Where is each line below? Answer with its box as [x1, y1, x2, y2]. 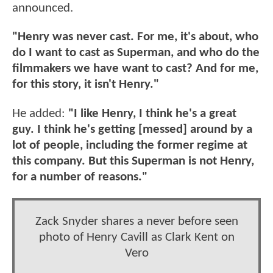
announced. [12, 2, 73, 15]
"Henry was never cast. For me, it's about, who [12, 30, 258, 44]
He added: [12, 107, 65, 120]
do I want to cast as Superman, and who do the [12, 46, 260, 60]
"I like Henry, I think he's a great [65, 107, 236, 120]
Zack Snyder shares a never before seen [35, 215, 238, 229]
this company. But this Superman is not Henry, [12, 154, 254, 168]
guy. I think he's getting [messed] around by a [12, 122, 252, 136]
